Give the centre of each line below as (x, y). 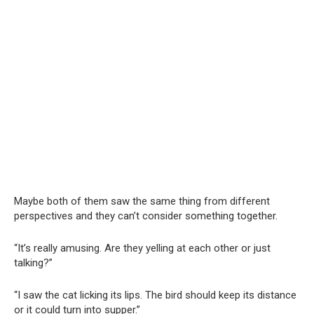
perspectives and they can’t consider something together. (146, 216)
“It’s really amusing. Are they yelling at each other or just (142, 248)
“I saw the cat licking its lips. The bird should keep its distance (155, 295)
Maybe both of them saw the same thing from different (142, 202)
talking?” (33, 263)
